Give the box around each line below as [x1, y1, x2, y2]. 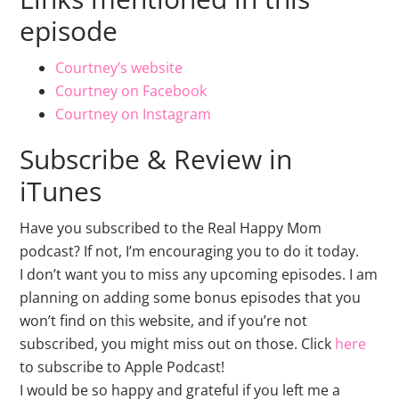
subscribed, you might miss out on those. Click [20, 333, 332, 354]
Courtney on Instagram [55, 103, 212, 124]
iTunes [20, 172, 102, 209]
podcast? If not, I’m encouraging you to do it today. [20, 240, 360, 261]
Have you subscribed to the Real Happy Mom [20, 217, 322, 238]
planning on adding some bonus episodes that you [20, 287, 362, 307]
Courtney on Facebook [55, 80, 208, 101]
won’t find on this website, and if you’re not [20, 310, 308, 330]
